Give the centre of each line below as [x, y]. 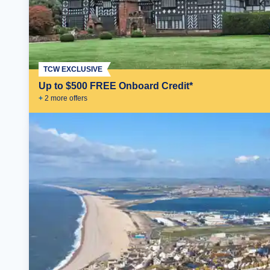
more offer [66, 98]
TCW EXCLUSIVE [73, 69]
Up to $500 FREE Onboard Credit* [116, 86]
